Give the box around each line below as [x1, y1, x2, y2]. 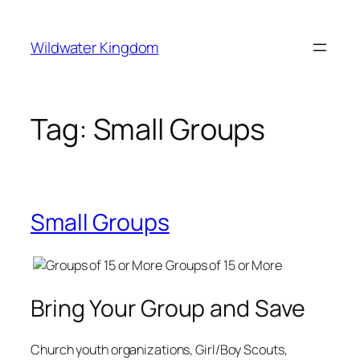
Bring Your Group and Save [31, 292, 305, 324]
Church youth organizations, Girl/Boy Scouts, [31, 340, 288, 358]
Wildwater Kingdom [31, 36, 159, 58]
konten [6, 45, 54, 66]
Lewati [6, 5, 49, 26]
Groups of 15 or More [166, 256, 282, 275]
